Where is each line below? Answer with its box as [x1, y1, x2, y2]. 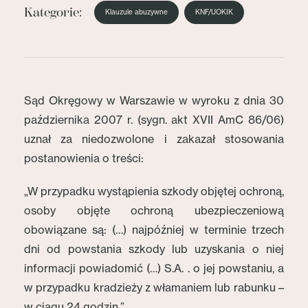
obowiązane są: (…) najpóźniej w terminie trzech [24, 223, 284, 236]
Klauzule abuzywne [105, 8, 168, 16]
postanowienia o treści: [24, 151, 144, 165]
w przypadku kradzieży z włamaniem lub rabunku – [24, 280, 284, 294]
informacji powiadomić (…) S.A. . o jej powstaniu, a [24, 261, 284, 275]
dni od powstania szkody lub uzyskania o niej [24, 242, 284, 256]
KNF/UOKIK [195, 8, 233, 16]
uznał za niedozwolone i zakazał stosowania [24, 132, 284, 146]
